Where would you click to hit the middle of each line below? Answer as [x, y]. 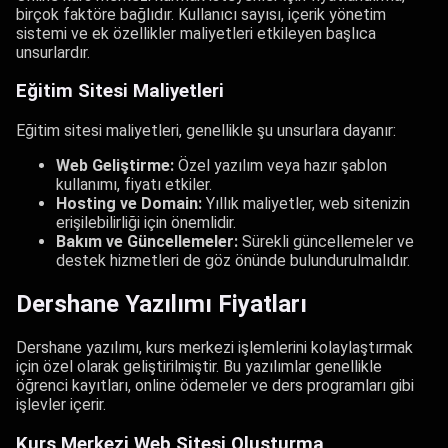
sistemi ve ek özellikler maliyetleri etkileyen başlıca [196, 33]
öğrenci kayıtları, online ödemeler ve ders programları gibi [215, 385]
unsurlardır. [53, 52]
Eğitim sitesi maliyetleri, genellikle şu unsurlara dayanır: [206, 131]
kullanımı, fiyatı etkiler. [134, 185]
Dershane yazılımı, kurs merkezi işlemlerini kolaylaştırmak [214, 347]
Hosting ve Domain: [129, 204]
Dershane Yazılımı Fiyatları [161, 304]
